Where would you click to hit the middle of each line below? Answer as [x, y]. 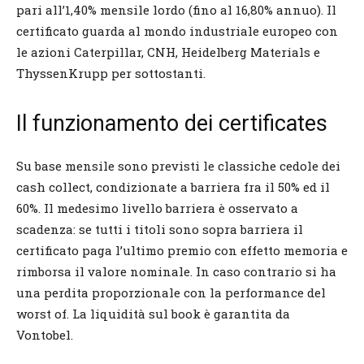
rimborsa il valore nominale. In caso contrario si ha [176, 271]
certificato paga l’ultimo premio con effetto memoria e [182, 250]
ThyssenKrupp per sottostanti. [111, 73]
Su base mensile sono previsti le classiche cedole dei [178, 165]
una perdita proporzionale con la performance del [171, 292]
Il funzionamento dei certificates [172, 123]
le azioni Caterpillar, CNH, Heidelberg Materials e [168, 52]
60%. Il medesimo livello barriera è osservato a [157, 208]
